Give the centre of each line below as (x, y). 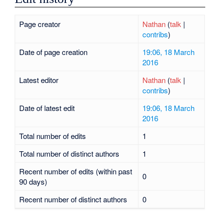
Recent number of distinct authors (73, 199)
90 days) (33, 182)
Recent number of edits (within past (75, 171)
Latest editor (39, 80)
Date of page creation (53, 52)
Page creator (40, 24)
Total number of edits (52, 136)
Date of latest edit (47, 108)
